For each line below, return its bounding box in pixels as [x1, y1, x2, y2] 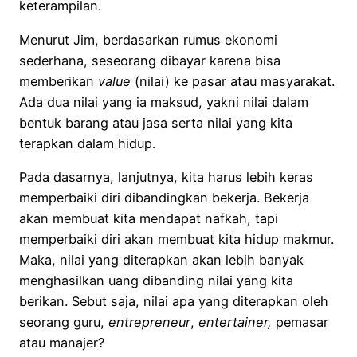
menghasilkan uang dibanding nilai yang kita [19, 272, 293, 288]
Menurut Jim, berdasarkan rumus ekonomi [19, 31, 277, 48]
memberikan [19, 73, 98, 89]
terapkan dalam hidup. [19, 135, 155, 151]
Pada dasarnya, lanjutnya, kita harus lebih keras [19, 168, 313, 185]
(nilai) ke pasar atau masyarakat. [135, 73, 335, 89]
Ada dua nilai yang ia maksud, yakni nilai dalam [19, 93, 308, 110]
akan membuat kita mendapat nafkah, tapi [19, 210, 278, 226]
